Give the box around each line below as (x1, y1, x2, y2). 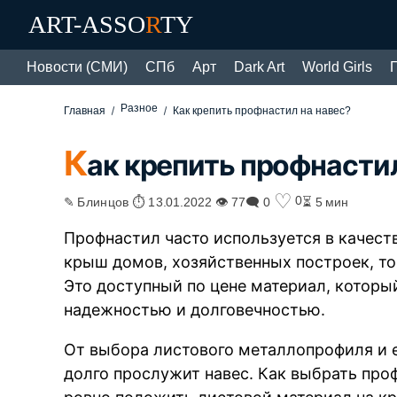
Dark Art (234, 59, 284, 74)
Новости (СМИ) (27, 59, 128, 74)
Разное (121, 102, 159, 114)
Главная (64, 105, 106, 117)
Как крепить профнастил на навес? (173, 105, 352, 117)
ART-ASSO (28, 11, 145, 38)
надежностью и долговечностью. (64, 300, 326, 319)
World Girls (302, 59, 372, 74)
